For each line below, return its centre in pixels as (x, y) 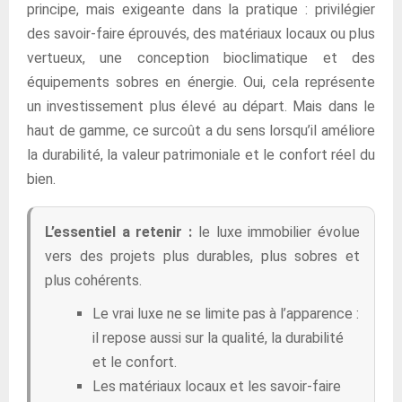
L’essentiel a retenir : (119, 232)
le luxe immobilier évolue (276, 232)
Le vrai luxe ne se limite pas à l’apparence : (226, 314)
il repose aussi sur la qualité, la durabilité (218, 338)
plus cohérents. (93, 280)
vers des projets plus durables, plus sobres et (202, 256)
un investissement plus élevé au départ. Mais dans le (201, 106)
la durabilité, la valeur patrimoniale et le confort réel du (201, 155)
